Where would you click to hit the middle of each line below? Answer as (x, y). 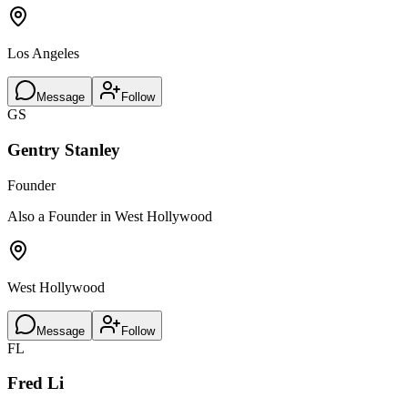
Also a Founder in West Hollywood (110, 216)
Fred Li (36, 383)
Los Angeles (43, 54)
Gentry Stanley (64, 149)
